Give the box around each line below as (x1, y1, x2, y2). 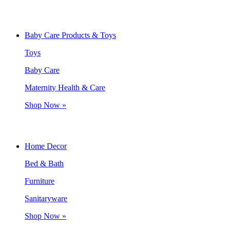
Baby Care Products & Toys (25, 30, 116, 40)
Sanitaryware (25, 194, 67, 203)
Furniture (25, 176, 54, 185)
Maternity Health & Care (25, 83, 105, 92)
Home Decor (25, 141, 67, 150)
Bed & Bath (25, 159, 64, 168)
